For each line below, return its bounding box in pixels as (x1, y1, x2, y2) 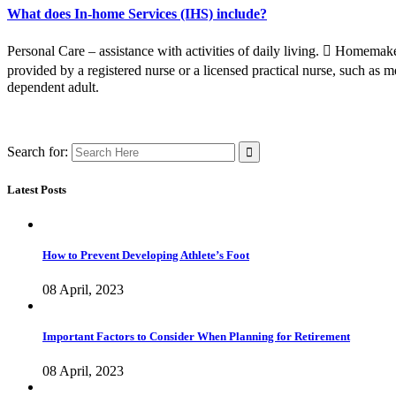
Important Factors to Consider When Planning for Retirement (42, 330, 350, 344)
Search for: (7, 144, 68, 160)
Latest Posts (7, 182, 66, 196)
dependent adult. (7, 80, 99, 95)
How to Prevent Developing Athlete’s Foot (42, 247, 249, 262)
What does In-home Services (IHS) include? (7, 6, 267, 22)
